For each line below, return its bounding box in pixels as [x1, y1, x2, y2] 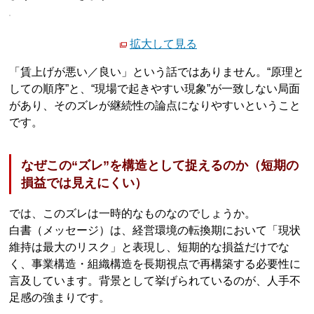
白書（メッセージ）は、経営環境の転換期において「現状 [9, 224, 301, 236]
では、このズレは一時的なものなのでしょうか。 [9, 207, 257, 219]
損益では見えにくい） [21, 175, 148, 190]
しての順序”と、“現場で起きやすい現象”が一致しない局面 [9, 83, 301, 95]
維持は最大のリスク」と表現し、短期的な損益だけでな [9, 240, 290, 253]
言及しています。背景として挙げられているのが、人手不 [9, 274, 301, 287]
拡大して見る [130, 38, 197, 50]
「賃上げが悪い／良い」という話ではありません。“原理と [9, 66, 305, 78]
